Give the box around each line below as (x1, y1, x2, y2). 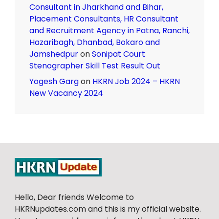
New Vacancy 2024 (29, 88, 103, 99)
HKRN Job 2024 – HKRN (92, 76, 180, 88)
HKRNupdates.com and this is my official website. (15, 203, 201, 215)
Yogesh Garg (29, 76, 79, 88)
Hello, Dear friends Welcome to (15, 192, 134, 203)
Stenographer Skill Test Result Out (29, 60, 160, 72)
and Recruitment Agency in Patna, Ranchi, (29, 25, 190, 37)
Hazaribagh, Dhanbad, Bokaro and (29, 37, 160, 48)
